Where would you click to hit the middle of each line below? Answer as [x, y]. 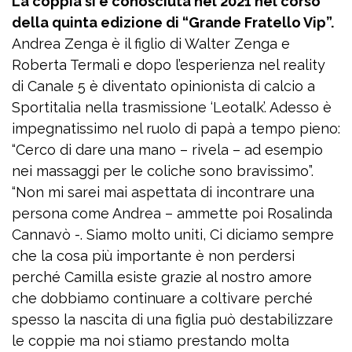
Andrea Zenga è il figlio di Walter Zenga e [151, 44]
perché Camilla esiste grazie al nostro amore [162, 277]
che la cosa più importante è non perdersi [153, 256]
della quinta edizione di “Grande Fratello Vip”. [173, 23]
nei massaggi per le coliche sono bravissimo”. [163, 171]
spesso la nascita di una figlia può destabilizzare [172, 320]
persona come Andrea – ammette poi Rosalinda [172, 214]
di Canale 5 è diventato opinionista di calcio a [163, 86]
